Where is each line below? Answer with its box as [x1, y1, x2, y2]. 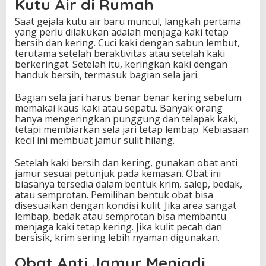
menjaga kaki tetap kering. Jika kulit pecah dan [15, 220, 222, 234]
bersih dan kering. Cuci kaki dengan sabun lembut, [15, 36, 240, 50]
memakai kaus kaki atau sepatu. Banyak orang [15, 102, 223, 115]
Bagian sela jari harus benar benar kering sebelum [15, 91, 242, 104]
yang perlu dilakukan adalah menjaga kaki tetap [15, 26, 229, 39]
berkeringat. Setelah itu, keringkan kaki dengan [15, 58, 227, 71]
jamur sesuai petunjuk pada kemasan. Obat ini [15, 167, 221, 180]
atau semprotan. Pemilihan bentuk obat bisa [15, 188, 213, 202]
